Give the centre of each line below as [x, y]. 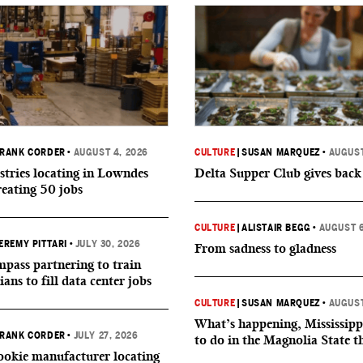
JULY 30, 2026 [108, 244]
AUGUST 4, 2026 [111, 152]
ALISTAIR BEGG [276, 228]
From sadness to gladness [265, 248]
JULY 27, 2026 [106, 335]
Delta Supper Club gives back [278, 173]
